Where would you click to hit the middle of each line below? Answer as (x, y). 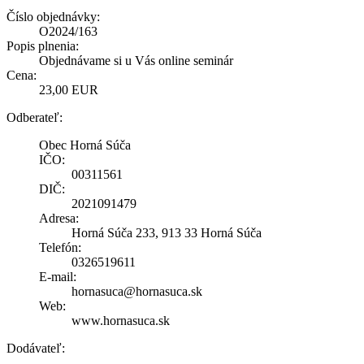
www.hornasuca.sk (121, 320)
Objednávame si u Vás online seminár (136, 60)
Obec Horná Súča (85, 145)
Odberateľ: (35, 117)
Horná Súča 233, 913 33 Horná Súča (167, 232)
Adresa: (59, 218)
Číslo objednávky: (53, 16)
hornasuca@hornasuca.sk (137, 291)
